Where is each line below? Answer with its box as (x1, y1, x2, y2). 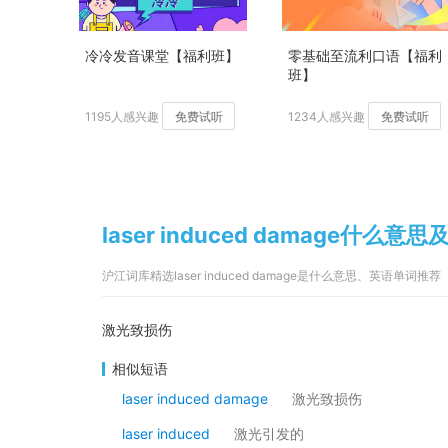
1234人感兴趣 (288, 109, 365, 124)
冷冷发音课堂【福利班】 (85, 47, 239, 64)
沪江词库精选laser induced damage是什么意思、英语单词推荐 (102, 268, 441, 283)
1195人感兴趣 (85, 109, 159, 124)
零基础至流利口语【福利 (288, 47, 442, 64)
